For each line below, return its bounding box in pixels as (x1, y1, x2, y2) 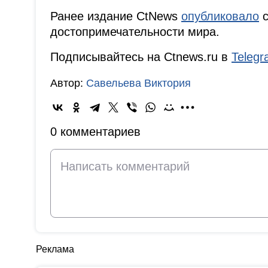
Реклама (36, 244, 74, 255)
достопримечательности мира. (50, 25, 220, 39)
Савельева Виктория (86, 77, 191, 90)
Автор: (50, 77, 86, 90)
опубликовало (181, 10, 259, 23)
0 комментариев (50, 125, 141, 139)
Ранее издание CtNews (50, 10, 181, 23)
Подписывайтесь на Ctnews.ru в (50, 50, 232, 64)
